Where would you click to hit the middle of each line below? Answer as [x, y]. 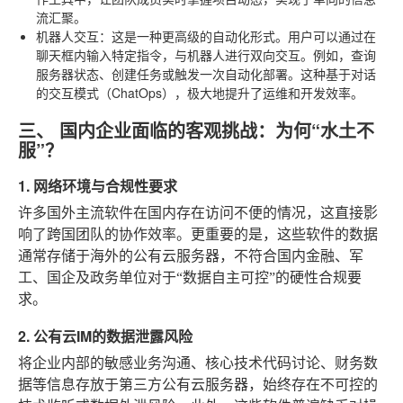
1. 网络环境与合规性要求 [98, 185]
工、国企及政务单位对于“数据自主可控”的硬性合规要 [190, 277]
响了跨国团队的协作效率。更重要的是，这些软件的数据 [198, 234]
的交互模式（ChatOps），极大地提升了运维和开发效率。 [200, 92]
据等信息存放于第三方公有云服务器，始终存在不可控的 [198, 384]
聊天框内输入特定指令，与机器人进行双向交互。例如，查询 [206, 54]
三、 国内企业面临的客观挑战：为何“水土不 [196, 130]
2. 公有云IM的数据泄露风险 [105, 336]
